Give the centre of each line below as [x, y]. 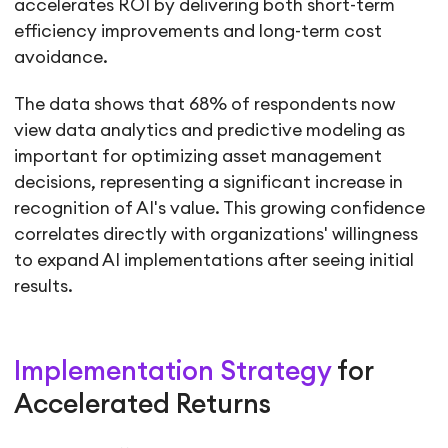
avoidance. [61, 57]
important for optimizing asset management [198, 156]
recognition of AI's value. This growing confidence [220, 208]
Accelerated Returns [143, 405]
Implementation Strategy [173, 372]
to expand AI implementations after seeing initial [214, 260]
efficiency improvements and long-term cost [198, 31]
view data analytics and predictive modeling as [210, 130]
